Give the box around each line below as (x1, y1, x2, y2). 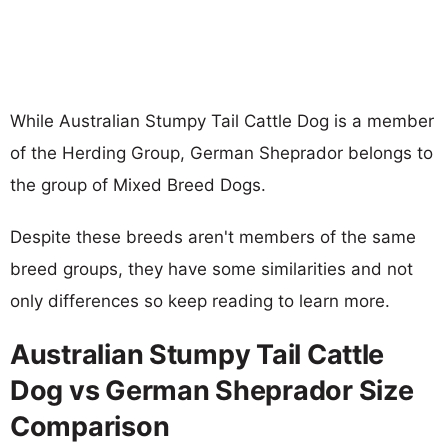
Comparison (10, 409, 170, 443)
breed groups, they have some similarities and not (10, 258, 413, 279)
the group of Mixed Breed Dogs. (10, 174, 266, 195)
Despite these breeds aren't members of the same (10, 226, 416, 247)
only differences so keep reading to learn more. (10, 290, 390, 311)
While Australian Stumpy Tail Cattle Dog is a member (10, 110, 434, 131)
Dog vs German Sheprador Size (10, 373, 414, 407)
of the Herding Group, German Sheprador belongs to (10, 142, 433, 163)
